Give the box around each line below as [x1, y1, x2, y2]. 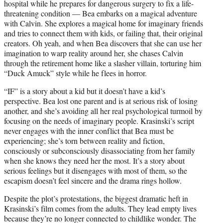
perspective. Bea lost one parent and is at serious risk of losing [4, 95, 198, 106]
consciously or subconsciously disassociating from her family [4, 145, 195, 156]
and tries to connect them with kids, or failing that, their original [4, 27, 203, 38]
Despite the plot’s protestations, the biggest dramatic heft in [4, 193, 188, 204]
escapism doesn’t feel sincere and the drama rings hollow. [4, 175, 182, 186]
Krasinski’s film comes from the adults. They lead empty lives [4, 203, 197, 214]
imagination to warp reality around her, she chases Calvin [4, 47, 183, 58]
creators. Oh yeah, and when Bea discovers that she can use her [4, 37, 202, 48]
